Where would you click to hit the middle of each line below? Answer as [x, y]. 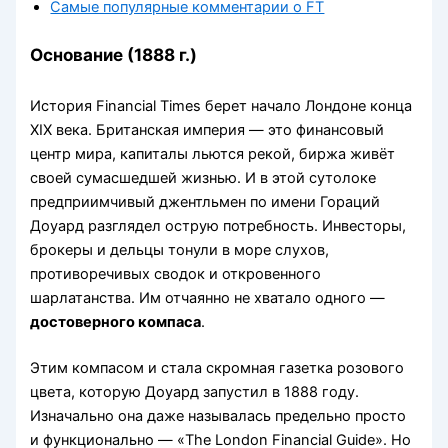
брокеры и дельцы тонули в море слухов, [180, 250]
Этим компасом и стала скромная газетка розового [217, 368]
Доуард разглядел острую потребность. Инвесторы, [218, 226]
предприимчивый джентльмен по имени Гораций [205, 202]
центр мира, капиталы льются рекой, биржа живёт [213, 154]
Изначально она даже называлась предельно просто [218, 416]
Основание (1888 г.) [114, 54]
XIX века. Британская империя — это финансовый [207, 130]
